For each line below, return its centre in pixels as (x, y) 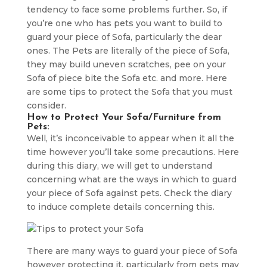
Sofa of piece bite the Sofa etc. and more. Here (127, 78)
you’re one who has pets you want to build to (124, 23)
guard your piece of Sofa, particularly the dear (124, 37)
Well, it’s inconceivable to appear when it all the (130, 138)
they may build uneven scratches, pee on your (126, 64)
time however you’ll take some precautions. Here (133, 152)
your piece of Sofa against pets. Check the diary (129, 193)
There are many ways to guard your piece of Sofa (132, 251)
